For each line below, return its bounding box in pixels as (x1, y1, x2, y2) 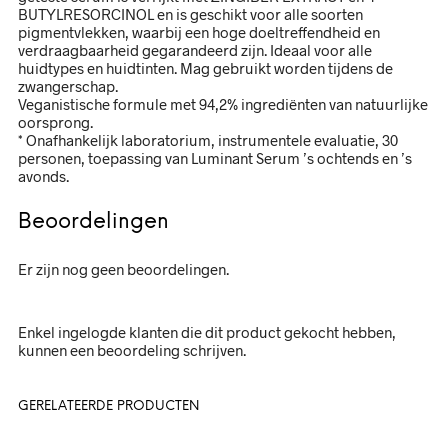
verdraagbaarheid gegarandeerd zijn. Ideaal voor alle (18, 40, 372, 59)
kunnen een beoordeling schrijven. (18, 340, 246, 359)
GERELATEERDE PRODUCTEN (18, 399, 199, 413)
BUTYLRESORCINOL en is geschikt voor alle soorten (18, 4, 363, 23)
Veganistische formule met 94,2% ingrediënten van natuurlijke (18, 94, 428, 113)
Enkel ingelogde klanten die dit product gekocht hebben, (18, 322, 396, 341)
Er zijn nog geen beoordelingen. (18, 259, 229, 278)
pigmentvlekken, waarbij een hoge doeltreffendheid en (18, 22, 380, 41)
